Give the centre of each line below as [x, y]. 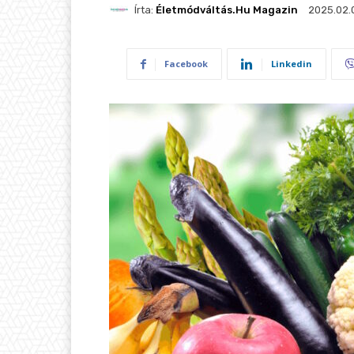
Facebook [186, 64]
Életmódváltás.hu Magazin [227, 9]
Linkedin [292, 64]
